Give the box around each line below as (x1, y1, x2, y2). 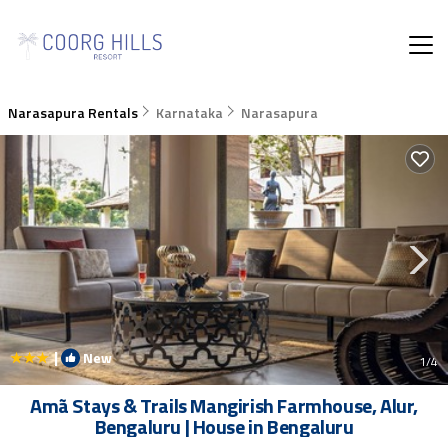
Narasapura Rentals (8, 102, 141, 123)
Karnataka (156, 102, 223, 123)
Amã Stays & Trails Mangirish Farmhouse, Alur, (30, 390, 418, 421)
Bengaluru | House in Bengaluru (94, 411, 354, 442)
